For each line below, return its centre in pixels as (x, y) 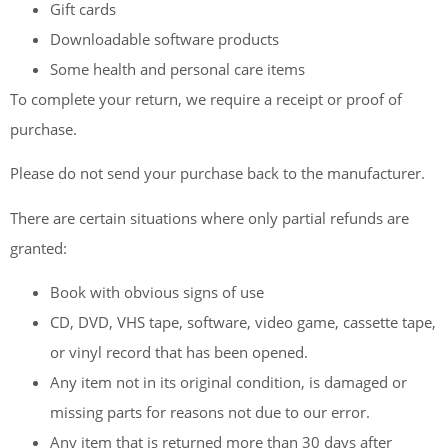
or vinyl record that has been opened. (179, 352)
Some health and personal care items (177, 68)
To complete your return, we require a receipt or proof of (206, 98)
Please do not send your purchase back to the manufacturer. (217, 173)
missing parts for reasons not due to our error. (210, 412)
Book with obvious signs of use (157, 292)
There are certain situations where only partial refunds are (209, 217)
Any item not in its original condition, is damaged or (228, 382)
